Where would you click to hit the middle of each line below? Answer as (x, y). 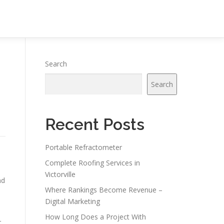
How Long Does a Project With (95, 217)
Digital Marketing (72, 201)
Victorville (60, 174)
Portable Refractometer (83, 147)
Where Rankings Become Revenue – (104, 190)
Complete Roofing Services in (92, 163)
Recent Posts (95, 124)
